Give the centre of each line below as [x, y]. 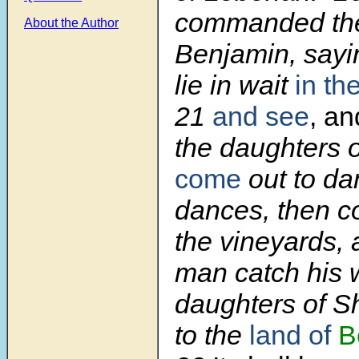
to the [212, 335]
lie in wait [235, 85]
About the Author [71, 23]
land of [294, 335]
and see [261, 117]
